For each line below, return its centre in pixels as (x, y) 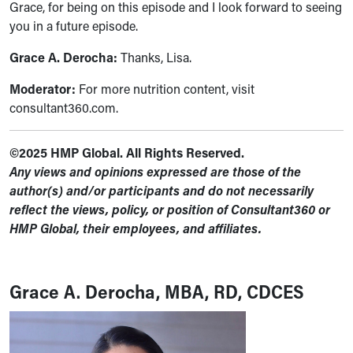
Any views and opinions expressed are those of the (155, 171)
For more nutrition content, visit (165, 89)
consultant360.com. (64, 108)
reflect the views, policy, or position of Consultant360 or (170, 209)
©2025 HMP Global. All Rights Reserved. (127, 152)
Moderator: (43, 89)
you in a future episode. (74, 26)
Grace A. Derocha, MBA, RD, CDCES (157, 291)
